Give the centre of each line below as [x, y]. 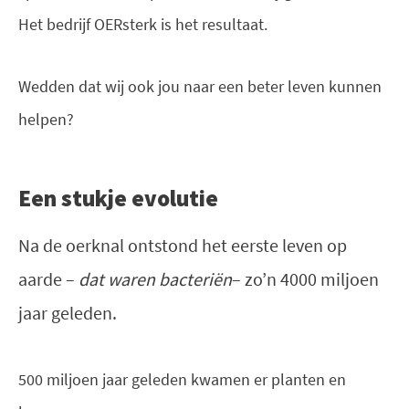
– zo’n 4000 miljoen [305, 278]
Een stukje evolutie [118, 199]
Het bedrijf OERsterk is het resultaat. [143, 25]
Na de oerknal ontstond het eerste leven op [183, 245]
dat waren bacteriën [155, 278]
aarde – [48, 278]
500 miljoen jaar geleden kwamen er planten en [182, 379]
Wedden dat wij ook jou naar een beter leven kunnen [200, 87]
